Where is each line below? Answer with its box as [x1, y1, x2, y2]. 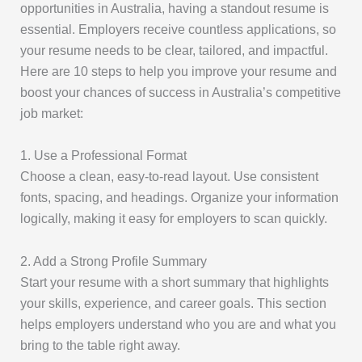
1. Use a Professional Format [20, 148, 187, 163]
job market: [20, 106, 84, 120]
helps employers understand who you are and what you [20, 316, 337, 331]
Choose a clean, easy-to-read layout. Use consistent [20, 169, 319, 184]
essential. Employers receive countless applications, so [20, 22, 337, 36]
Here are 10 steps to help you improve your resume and [20, 64, 338, 78]
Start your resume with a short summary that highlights [20, 274, 330, 289]
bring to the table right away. [20, 337, 181, 352]
